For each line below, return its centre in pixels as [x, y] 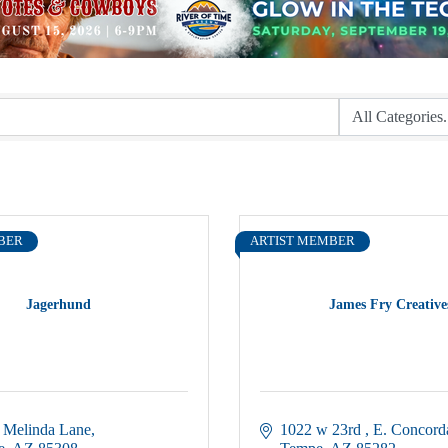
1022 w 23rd [322, 429]
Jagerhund [58, 304]
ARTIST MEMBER [302, 241]
